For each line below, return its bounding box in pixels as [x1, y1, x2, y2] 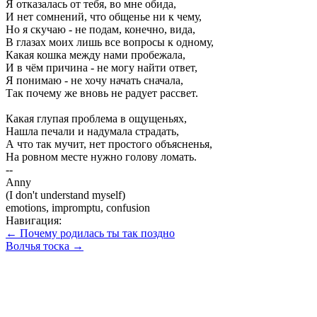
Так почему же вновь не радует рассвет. [6, 87, 198, 100]
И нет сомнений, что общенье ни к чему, [6, 11, 202, 23]
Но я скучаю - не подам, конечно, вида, [6, 23, 195, 36]
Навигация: [6, 214, 62, 227]
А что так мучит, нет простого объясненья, [6, 138, 212, 151]
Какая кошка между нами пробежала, [6, 49, 185, 62]
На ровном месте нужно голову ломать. [6, 151, 197, 163]
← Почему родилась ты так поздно [6, 227, 175, 240]
